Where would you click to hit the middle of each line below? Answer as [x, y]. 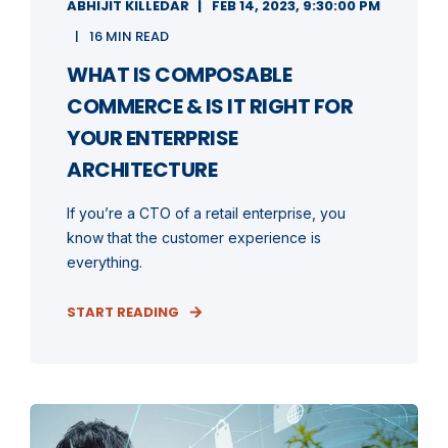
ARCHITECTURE [141, 169]
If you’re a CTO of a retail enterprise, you [206, 213]
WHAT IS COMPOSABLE [179, 74]
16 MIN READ [129, 36]
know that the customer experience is [194, 237]
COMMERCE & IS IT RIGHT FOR [209, 106]
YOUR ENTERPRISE [152, 137]
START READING [123, 312]
